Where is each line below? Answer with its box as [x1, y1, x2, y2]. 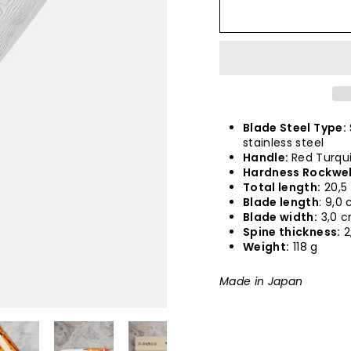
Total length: [243, 179, 321, 196]
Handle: [243, 150, 291, 166]
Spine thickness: [243, 224, 341, 241]
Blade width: [243, 209, 318, 226]
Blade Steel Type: [243, 120, 346, 136]
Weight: [243, 239, 290, 255]
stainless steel [243, 135, 324, 151]
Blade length [243, 194, 320, 211]
